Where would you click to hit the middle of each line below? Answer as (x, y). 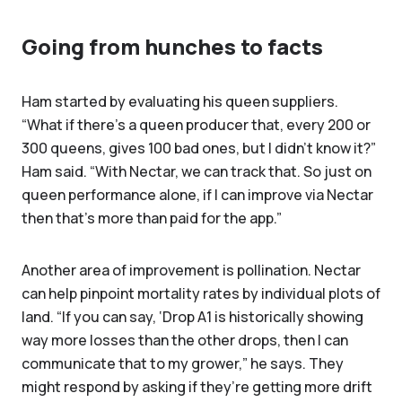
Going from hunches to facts (172, 46)
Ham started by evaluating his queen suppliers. (180, 101)
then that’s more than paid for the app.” (153, 218)
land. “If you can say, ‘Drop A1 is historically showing (192, 317)
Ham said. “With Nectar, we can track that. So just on (197, 171)
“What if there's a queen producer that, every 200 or (196, 125)
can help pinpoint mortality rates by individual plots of (201, 293)
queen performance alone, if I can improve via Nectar (197, 195)
